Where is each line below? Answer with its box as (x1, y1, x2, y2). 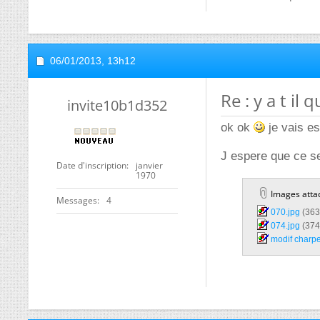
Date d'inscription (56, 159, 126, 171)
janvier (136, 159, 163, 171)
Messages (56, 194, 97, 206)
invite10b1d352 (67, 96, 167, 115)
